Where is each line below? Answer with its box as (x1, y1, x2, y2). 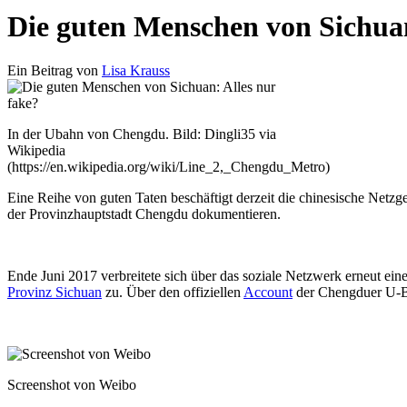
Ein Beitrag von (7, 63, 102, 79)
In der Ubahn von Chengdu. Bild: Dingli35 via (7, 126, 276, 143)
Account (243, 284, 293, 301)
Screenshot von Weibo (7, 377, 136, 393)
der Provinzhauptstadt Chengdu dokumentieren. (7, 206, 281, 223)
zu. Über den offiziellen (102, 284, 243, 301)
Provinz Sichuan (7, 284, 102, 301)
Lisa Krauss (102, 63, 170, 79)
